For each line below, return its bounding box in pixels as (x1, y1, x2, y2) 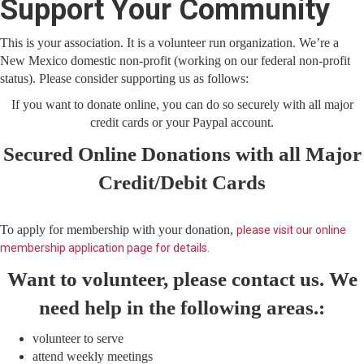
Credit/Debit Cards (98, 171, 266, 193)
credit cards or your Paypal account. (90, 115, 274, 129)
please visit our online (236, 223, 346, 236)
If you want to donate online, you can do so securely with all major (11, 97, 353, 111)
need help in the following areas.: (39, 297, 325, 318)
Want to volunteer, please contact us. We (6, 268, 357, 290)
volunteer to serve (32, 331, 123, 345)
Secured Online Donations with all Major (2, 143, 362, 165)
